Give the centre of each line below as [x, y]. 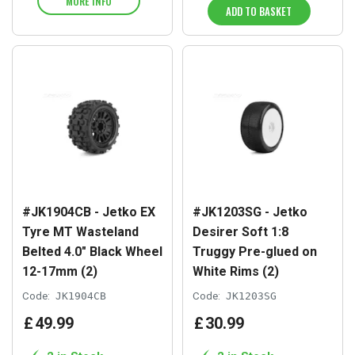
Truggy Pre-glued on [255, 252]
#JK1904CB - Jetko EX [89, 212]
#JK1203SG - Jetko [250, 212]
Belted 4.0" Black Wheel [92, 252]
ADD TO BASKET [259, 11]
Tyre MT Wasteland [80, 232]
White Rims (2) [236, 272]
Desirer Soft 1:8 [240, 232]
